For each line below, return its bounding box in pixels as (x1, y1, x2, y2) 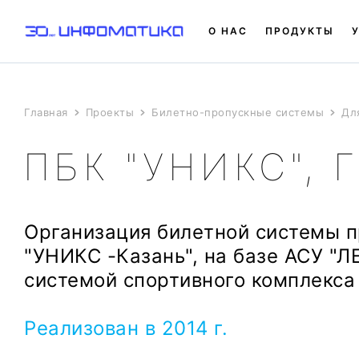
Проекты (85, 106, 134, 119)
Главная (24, 106, 68, 119)
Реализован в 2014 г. (24, 317, 228, 340)
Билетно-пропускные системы (151, 106, 324, 119)
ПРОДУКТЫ (264, 25, 334, 37)
